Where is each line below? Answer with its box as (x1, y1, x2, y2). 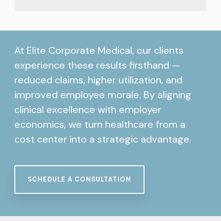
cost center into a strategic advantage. (14, 132, 191, 146)
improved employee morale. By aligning (14, 88, 191, 101)
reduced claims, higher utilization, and (14, 73, 183, 86)
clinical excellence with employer (14, 103, 161, 116)
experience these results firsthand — (14, 58, 180, 72)
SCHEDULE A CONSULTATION (27, 175, 131, 184)
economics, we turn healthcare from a (14, 117, 185, 131)
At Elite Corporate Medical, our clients (14, 43, 184, 57)
